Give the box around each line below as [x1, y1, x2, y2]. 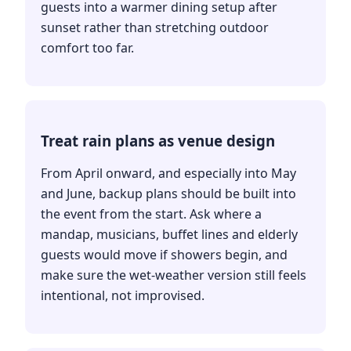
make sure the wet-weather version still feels [41, 266, 306, 284]
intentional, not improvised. [41, 286, 204, 304]
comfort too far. [41, 38, 134, 56]
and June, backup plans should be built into [41, 184, 296, 202]
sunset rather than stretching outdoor [41, 18, 269, 36]
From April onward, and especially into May [41, 164, 296, 182]
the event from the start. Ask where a [41, 204, 262, 223]
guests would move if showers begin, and [41, 245, 288, 263]
